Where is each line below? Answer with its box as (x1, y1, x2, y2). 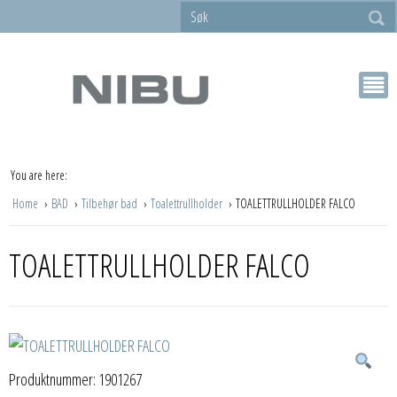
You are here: (11, 166, 67, 183)
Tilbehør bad (82, 194, 140, 212)
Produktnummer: (9, 368, 98, 390)
